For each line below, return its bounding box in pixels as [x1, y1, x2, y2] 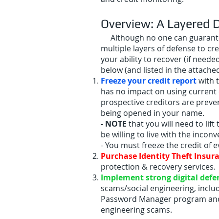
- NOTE [101, 118, 127, 129]
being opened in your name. [101, 108, 206, 118]
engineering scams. [101, 204, 172, 215]
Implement [101, 172, 146, 183]
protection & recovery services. [101, 161, 216, 172]
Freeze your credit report [101, 75, 197, 86]
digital [171, 172, 200, 183]
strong [146, 172, 171, 183]
